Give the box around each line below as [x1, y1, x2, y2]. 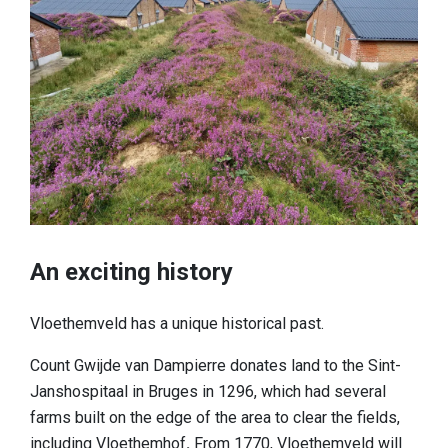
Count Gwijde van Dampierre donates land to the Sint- [30, 356, 401, 376]
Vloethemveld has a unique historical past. [30, 314, 324, 334]
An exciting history [30, 258, 233, 287]
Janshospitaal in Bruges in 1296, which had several [30, 382, 386, 402]
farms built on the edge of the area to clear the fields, [30, 408, 400, 428]
